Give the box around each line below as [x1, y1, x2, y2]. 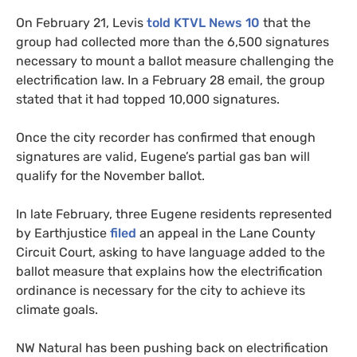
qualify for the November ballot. [16, 167, 211, 183]
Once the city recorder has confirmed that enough [16, 129, 316, 145]
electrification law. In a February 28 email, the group [16, 72, 325, 88]
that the [260, 14, 311, 30]
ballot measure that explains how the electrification [16, 263, 323, 279]
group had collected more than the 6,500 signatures [16, 33, 329, 49]
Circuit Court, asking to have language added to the [16, 244, 325, 260]
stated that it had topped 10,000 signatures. [16, 91, 283, 107]
